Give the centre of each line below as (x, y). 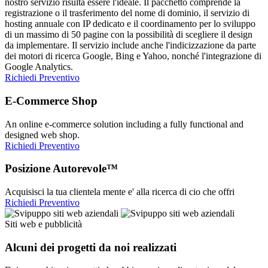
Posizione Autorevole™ (61, 169)
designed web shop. (42, 135)
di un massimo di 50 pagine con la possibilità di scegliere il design (129, 35)
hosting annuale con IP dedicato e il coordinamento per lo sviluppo (130, 24)
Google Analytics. (39, 67)
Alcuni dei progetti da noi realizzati (91, 247)
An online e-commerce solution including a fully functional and (124, 124)
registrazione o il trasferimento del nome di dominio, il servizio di (127, 13)
